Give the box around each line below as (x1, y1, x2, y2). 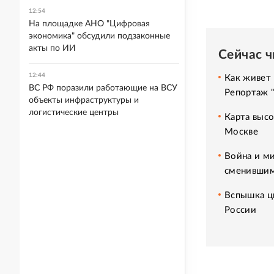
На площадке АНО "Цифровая (29, 20, 150, 28)
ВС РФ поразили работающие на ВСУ (29, 84, 177, 92)
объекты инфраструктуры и (29, 96, 139, 105)
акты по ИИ (29, 44, 76, 53)
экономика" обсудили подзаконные (29, 32, 170, 40)
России (224, 205, 256, 215)
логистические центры (29, 108, 119, 117)
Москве (224, 127, 258, 136)
